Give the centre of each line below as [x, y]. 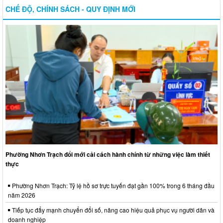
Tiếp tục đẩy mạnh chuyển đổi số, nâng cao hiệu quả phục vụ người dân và [112, 210]
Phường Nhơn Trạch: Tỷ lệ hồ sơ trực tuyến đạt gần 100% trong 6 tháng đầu [112, 185]
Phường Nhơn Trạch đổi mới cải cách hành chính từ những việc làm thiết [108, 154]
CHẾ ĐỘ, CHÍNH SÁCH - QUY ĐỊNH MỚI [70, 9]
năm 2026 [22, 195]
